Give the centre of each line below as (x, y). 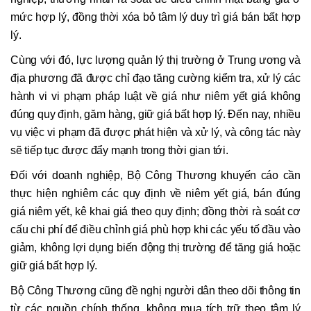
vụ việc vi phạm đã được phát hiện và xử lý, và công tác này (155, 133)
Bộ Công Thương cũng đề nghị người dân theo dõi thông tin (155, 291)
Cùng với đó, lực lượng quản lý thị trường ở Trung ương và (155, 60)
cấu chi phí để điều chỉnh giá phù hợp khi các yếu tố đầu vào (155, 230)
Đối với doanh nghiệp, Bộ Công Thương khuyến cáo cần (155, 176)
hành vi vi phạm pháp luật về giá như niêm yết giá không (155, 96)
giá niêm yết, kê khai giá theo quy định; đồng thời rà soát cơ (155, 212)
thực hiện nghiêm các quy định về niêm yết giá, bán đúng (155, 194)
